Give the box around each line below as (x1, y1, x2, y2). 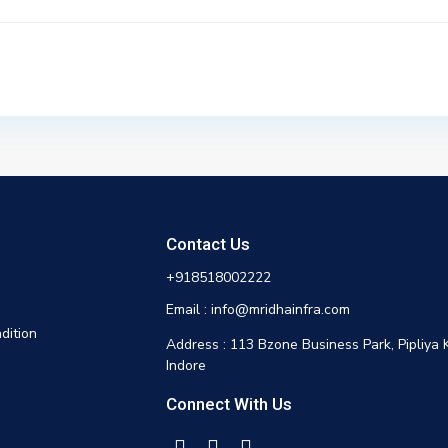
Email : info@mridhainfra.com (165, 300, 350, 319)
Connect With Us (165, 394, 292, 414)
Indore (165, 356, 206, 375)
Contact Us (165, 234, 250, 254)
